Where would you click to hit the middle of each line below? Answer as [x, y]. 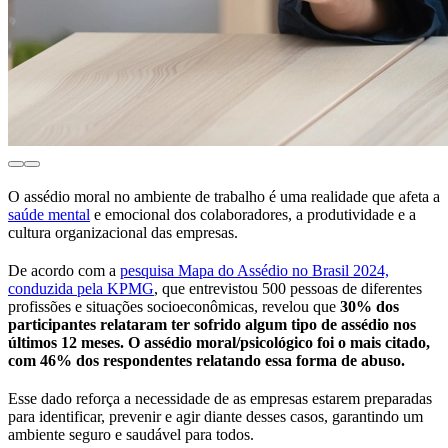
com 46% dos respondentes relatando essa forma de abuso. [206, 361]
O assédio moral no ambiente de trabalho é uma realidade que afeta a [224, 197]
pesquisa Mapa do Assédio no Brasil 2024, [254, 271]
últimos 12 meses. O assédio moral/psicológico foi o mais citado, [219, 343]
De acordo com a [64, 271]
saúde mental [49, 215]
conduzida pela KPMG [81, 289]
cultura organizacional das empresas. [125, 233]
